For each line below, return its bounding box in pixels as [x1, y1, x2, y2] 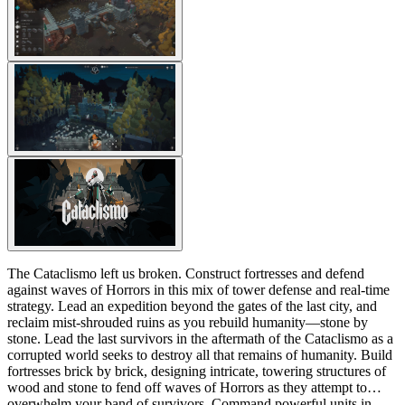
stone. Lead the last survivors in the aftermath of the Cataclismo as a [7, 330, 44, 346]
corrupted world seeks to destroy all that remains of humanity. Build [7, 346, 392, 363]
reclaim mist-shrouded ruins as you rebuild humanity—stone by [7, 314, 368, 330]
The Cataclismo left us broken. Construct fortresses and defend [7, 265, 364, 281]
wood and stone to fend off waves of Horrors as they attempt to [7, 379, 367, 395]
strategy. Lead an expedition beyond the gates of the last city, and [7, 297, 377, 314]
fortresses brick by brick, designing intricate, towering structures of [7, 363, 386, 379]
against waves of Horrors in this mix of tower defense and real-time [7, 281, 390, 297]
